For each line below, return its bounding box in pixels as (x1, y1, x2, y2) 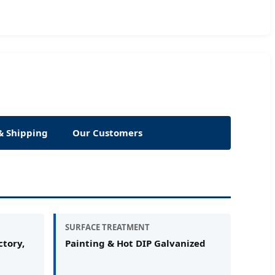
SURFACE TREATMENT (65, 221, 150, 233)
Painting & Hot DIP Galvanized (65, 236, 206, 249)
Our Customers (72, 126, 142, 139)
